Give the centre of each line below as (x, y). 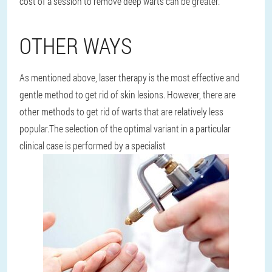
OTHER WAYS (76, 46)
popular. (34, 128)
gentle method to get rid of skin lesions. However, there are (127, 94)
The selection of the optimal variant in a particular (140, 128)
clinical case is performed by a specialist (93, 145)
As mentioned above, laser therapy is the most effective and (130, 77)
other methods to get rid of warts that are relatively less (121, 111)
